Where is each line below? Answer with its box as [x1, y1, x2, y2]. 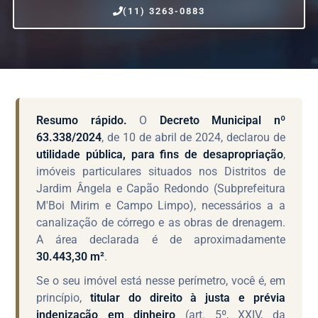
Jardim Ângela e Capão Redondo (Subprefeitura [36, 181, 285, 195]
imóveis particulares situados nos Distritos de [36, 164, 285, 178]
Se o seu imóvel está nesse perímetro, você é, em [36, 273, 285, 287]
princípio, [36, 290, 91, 305]
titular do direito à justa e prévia [90, 290, 285, 305]
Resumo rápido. [36, 113, 127, 127]
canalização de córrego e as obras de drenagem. [36, 215, 285, 229]
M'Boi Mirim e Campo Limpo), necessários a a [36, 198, 285, 212]
